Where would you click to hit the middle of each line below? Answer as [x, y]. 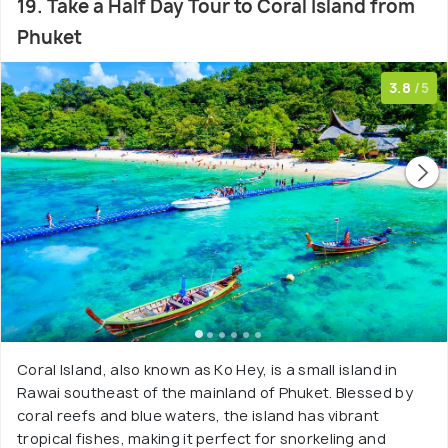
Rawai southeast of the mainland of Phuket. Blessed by [215, 392]
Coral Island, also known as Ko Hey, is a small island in [207, 369]
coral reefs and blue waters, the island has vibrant [198, 415]
